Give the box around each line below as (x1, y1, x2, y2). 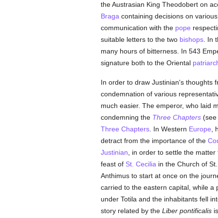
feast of (100, 160, 126, 168)
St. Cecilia (125, 160, 156, 168)
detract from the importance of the (100, 137, 208, 145)
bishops (179, 36, 203, 43)
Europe (188, 125, 211, 133)
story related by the (100, 207, 162, 215)
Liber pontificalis (162, 207, 212, 215)
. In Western (149, 125, 189, 133)
